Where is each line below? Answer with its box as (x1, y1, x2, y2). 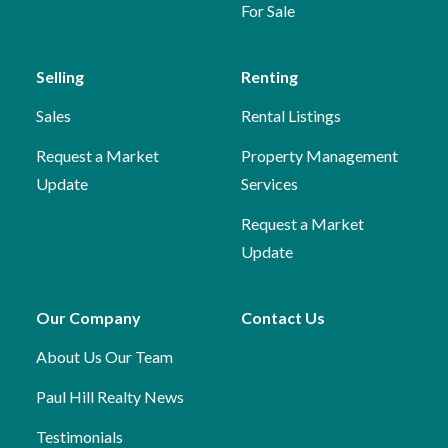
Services (240, 174, 298, 194)
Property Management (240, 146, 398, 166)
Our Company (35, 308, 141, 328)
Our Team (104, 347, 173, 367)
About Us (35, 347, 102, 367)
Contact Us (240, 308, 325, 328)
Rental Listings (240, 106, 341, 126)
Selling (35, 67, 84, 87)
